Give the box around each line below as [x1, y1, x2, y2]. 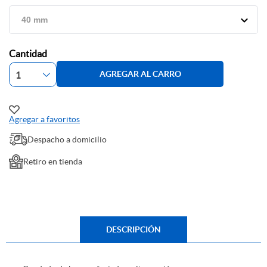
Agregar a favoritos [9, 114, 80, 125]
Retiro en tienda [23, 157, 82, 167]
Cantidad [9, 48, 47, 60]
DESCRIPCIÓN [106, 225, 161, 235]
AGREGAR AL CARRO [99, 69, 181, 79]
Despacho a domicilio [27, 134, 107, 144]
